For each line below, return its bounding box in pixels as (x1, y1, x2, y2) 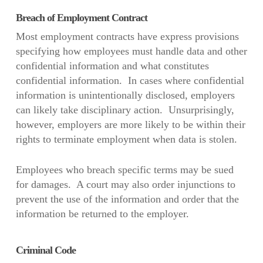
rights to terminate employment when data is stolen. (15, 133, 237, 146)
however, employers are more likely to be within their (15, 119, 245, 131)
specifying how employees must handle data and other (15, 45, 247, 58)
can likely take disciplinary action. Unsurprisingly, (15, 104, 234, 116)
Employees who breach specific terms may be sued (15, 164, 234, 176)
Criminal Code (15, 244, 76, 257)
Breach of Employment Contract (15, 12, 147, 24)
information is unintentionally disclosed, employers (15, 89, 235, 102)
